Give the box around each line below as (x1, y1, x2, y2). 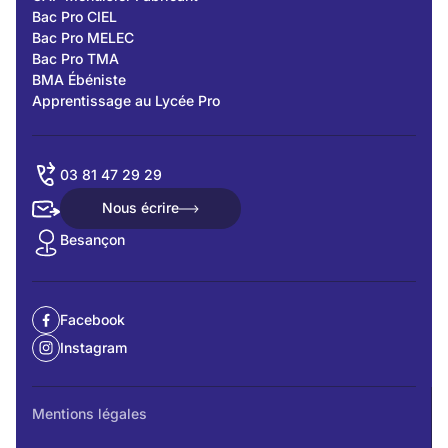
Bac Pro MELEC (32, 29, 134, 47)
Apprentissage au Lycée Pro (32, 92, 220, 110)
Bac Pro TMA (32, 50, 119, 68)
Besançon (60, 230, 125, 248)
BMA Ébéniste (32, 71, 126, 89)
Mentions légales (32, 404, 147, 422)
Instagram (60, 339, 127, 357)
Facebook (60, 311, 125, 329)
